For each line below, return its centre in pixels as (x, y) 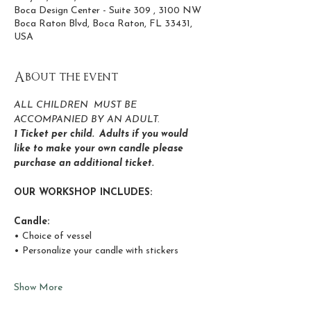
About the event (66, 77)
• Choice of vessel (53, 236)
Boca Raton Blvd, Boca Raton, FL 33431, (103, 24)
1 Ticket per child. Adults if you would (102, 134)
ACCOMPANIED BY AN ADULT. (86, 119)
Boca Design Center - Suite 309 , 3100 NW (108, 10)
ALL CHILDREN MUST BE (77, 105)
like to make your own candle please (100, 149)
